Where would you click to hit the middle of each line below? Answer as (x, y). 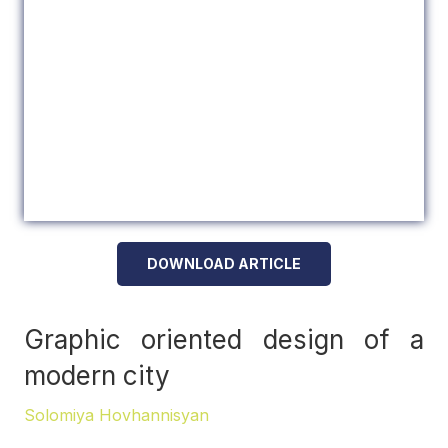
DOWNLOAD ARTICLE (224, 264)
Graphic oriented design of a (224, 340)
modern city (97, 376)
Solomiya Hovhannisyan (116, 415)
